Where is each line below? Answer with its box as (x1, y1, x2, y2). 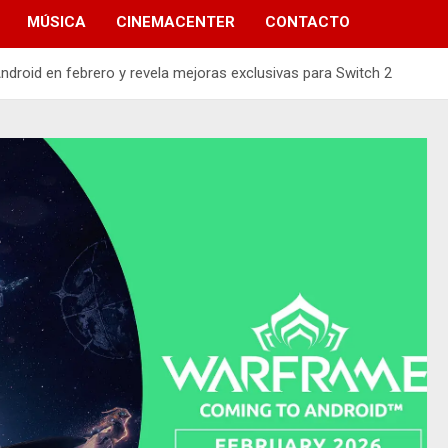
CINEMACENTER (116, 12, 235, 31)
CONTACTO (265, 12, 350, 31)
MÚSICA (27, 12, 86, 31)
